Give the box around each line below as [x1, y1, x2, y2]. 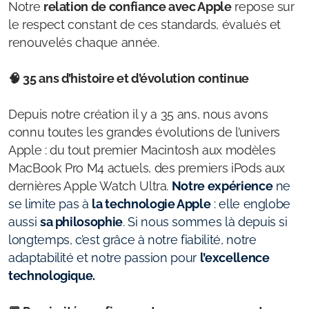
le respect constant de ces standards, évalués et [8, 17, 281, 32]
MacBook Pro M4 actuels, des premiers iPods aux [8, 161, 285, 175]
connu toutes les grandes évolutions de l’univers [8, 125, 281, 139]
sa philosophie [39, 215, 123, 229]
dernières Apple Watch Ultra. [8, 179, 172, 193]
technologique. [8, 268, 96, 283]
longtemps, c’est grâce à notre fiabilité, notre [8, 232, 257, 247]
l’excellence [199, 250, 270, 265]
